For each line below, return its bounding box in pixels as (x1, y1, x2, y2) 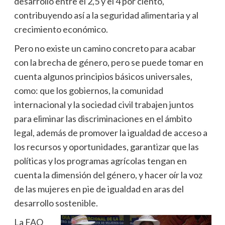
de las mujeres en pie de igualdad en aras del (14, 183, 184, 194)
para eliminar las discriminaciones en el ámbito (14, 113, 192, 124)
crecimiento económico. (14, 23, 108, 35)
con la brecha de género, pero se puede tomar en (14, 56, 203, 68)
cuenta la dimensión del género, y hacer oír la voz (14, 169, 202, 180)
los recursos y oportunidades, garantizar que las (14, 141, 199, 152)
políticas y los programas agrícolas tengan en (14, 155, 187, 166)
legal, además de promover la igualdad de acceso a (14, 127, 207, 138)
